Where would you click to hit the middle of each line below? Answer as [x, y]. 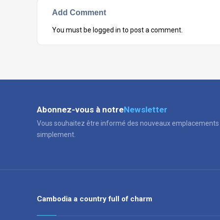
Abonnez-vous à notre [80, 110]
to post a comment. [152, 30]
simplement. [56, 135]
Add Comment [79, 12]
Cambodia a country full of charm [95, 199]
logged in [107, 30]
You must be [72, 30]
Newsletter [146, 110]
